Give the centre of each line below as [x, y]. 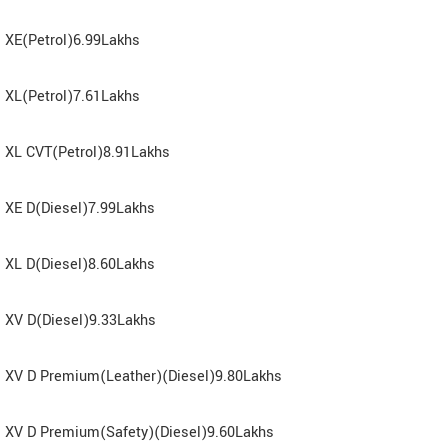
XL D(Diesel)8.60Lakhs [80, 264]
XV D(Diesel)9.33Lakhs [80, 320]
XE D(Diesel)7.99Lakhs [80, 208]
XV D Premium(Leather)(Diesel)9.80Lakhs [143, 376]
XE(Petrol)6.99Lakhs [72, 40]
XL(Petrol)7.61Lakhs [72, 96]
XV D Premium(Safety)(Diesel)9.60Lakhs [139, 432]
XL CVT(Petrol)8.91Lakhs [87, 152]
